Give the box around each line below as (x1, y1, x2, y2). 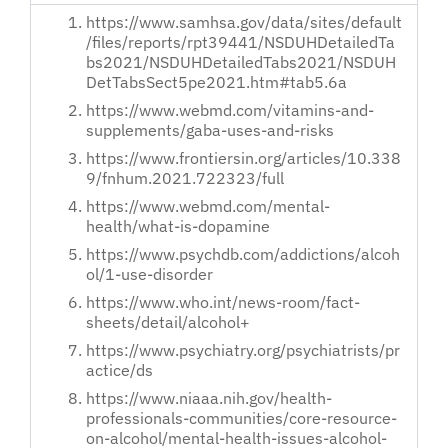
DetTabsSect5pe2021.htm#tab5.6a (86, 72, 347, 93)
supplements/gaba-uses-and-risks (86, 120, 334, 141)
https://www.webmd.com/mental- (86, 196, 330, 217)
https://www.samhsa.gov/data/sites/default (86, 12, 402, 33)
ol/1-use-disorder (86, 264, 213, 285)
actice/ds (86, 360, 153, 381)
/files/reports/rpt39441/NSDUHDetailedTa (86, 32, 395, 53)
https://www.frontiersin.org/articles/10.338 (86, 148, 401, 169)
